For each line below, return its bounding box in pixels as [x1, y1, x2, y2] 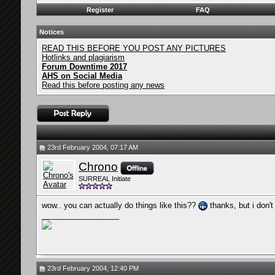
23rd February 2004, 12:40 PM [45, 265, 139, 272]
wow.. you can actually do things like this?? [42, 201, 198, 210]
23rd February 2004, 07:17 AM [45, 144, 138, 151]
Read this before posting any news [42, 80, 165, 90]
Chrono [79, 160, 118, 173]
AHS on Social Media [42, 71, 122, 80]
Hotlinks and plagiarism [42, 53, 125, 62]
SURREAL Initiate [79, 175, 131, 183]
